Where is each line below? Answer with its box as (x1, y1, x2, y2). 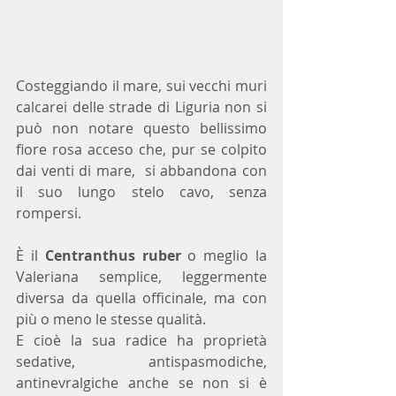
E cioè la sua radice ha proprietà (16, 331, 267, 350)
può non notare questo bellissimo (16, 118, 267, 138)
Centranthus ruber (44, 246, 181, 265)
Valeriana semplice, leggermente (16, 267, 267, 286)
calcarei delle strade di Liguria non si (16, 97, 267, 117)
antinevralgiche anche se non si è (16, 373, 267, 392)
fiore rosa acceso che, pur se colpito (16, 140, 267, 159)
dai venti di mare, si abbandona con (16, 161, 267, 180)
